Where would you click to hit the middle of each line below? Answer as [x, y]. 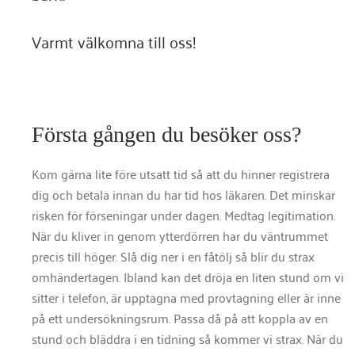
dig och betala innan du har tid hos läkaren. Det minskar [183, 194]
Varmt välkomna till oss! [114, 41]
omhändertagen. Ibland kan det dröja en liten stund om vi [188, 277]
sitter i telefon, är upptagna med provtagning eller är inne [186, 297]
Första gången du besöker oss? [166, 134]
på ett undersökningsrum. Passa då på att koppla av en [180, 318]
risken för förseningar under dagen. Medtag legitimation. [183, 215]
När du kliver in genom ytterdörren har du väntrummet [180, 235]
